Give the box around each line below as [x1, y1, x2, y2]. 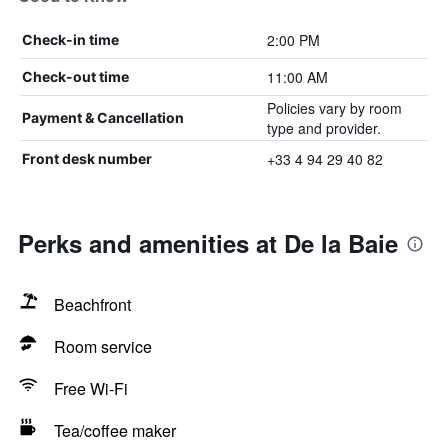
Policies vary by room [266, 98, 402, 118]
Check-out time [22, 68, 129, 85]
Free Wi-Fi [54, 377, 128, 400]
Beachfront [54, 293, 131, 316]
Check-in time [22, 31, 119, 48]
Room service [54, 335, 152, 358]
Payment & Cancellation [22, 109, 184, 126]
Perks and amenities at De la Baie [18, 226, 398, 260]
